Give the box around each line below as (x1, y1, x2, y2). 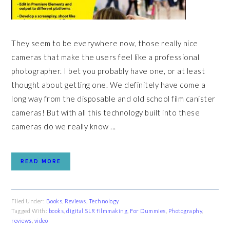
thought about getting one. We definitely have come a (11, 80, 206, 89)
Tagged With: (11, 207, 49, 214)
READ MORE (21, 158, 62, 165)
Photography (168, 207, 202, 214)
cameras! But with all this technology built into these (11, 108, 200, 117)
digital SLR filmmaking (66, 207, 128, 214)
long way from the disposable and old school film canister (11, 94, 216, 103)
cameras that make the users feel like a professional (11, 52, 200, 62)
